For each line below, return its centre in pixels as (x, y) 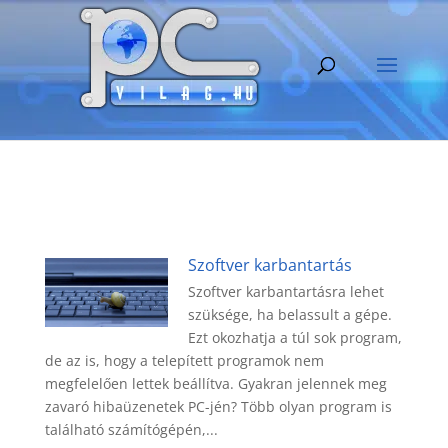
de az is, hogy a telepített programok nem (184, 360)
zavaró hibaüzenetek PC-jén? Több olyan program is (218, 406)
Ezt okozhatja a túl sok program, (295, 337)
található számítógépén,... (131, 429)
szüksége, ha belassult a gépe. (290, 314)
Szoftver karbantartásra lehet (286, 291)
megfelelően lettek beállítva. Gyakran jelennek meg (215, 383)
